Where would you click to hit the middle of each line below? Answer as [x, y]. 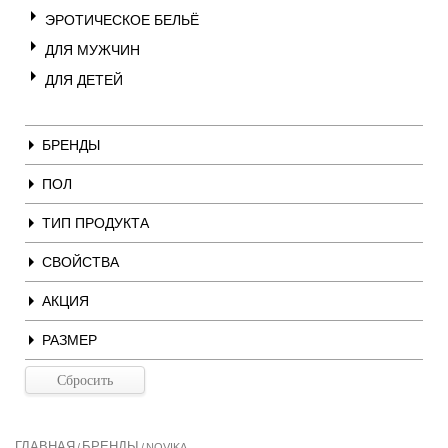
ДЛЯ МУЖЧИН [92, 50]
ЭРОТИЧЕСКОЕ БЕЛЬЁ [122, 20]
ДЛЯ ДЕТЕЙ [84, 80]
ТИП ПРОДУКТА [95, 223]
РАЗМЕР [69, 340]
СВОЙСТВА [80, 262]
